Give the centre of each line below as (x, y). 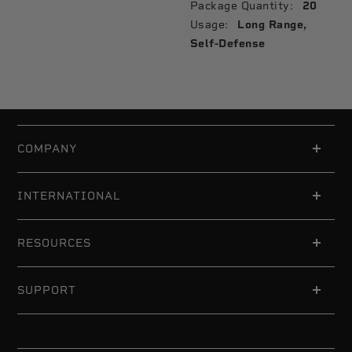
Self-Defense (227, 44)
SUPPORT (47, 290)
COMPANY (48, 148)
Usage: (209, 24)
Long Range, (272, 25)
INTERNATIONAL (69, 196)
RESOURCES (54, 243)
